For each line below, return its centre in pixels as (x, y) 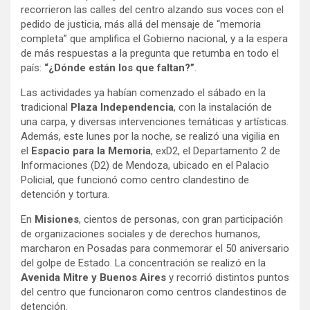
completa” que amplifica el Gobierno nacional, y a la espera (154, 38)
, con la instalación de (223, 107)
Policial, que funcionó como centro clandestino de (135, 180)
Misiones (57, 219)
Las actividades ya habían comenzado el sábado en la (143, 92)
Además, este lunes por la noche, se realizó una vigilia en (150, 136)
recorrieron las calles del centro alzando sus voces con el (152, 9)
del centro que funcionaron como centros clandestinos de (154, 292)
